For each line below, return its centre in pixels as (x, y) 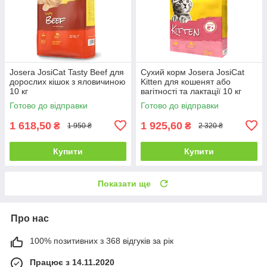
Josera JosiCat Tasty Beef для (67, 72)
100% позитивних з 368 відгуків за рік (102, 240)
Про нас (30, 218)
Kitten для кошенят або (186, 81)
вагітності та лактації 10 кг (191, 91)
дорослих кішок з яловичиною (68, 81)
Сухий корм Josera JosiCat (193, 72)
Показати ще (124, 183)
